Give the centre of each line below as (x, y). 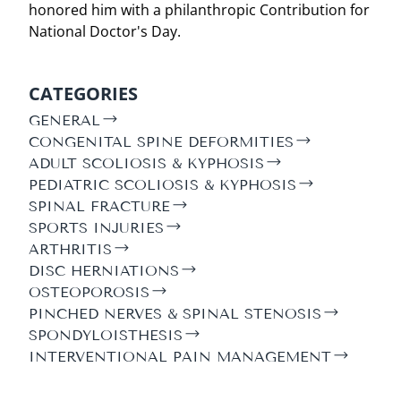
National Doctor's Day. (108, 31)
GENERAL (64, 120)
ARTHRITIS (70, 249)
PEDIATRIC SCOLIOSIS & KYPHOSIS (162, 184)
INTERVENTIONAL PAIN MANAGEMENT (180, 356)
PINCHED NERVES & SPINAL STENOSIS (175, 313)
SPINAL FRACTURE (99, 206)
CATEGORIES (83, 93)
